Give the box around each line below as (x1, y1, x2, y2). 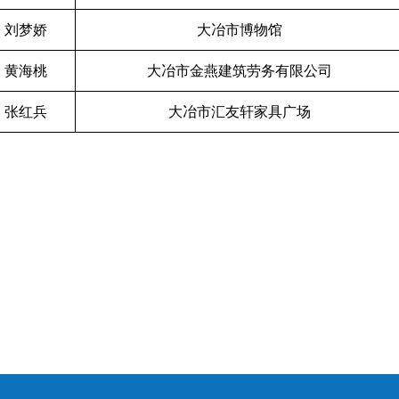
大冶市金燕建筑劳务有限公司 (147, 63, 332, 78)
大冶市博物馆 (197, 22, 282, 37)
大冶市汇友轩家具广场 (168, 104, 311, 119)
